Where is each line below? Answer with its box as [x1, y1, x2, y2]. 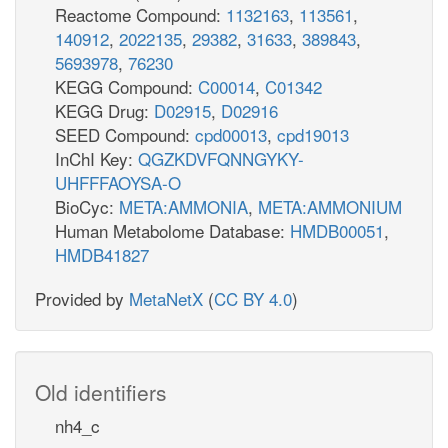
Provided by [35, 285, 129, 311]
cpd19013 [277, 121, 349, 147]
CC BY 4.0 [214, 285, 292, 311]
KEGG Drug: [55, 97, 154, 123]
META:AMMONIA [119, 193, 248, 219]
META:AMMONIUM [258, 193, 402, 219]
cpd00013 [195, 121, 267, 147]
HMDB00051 [290, 217, 384, 243]
